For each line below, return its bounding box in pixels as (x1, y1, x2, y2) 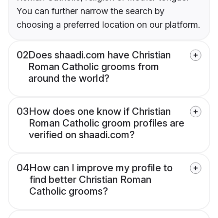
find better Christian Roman (29, 174, 151, 186)
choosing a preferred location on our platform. (17, 19, 200, 30)
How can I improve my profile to (29, 162, 173, 174)
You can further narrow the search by (17, 6, 164, 17)
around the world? (28, 73, 109, 85)
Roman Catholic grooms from (28, 61, 159, 73)
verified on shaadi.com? (29, 129, 135, 141)
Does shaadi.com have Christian (28, 49, 171, 61)
